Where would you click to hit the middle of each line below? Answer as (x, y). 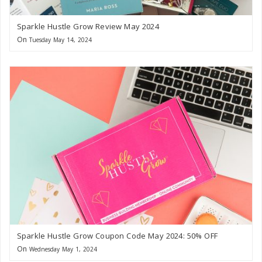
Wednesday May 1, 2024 (63, 249)
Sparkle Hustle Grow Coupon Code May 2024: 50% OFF (117, 236)
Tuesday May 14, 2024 (61, 40)
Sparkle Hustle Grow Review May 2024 (88, 27)
